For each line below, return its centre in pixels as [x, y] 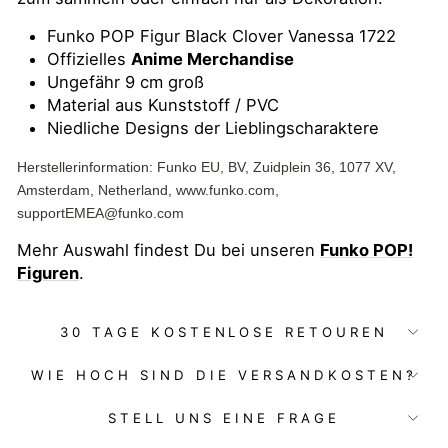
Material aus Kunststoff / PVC [163, 105]
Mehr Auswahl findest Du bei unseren [168, 250]
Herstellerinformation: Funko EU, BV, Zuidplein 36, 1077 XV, [206, 167]
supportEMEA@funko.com [100, 213]
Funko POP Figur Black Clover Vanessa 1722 [221, 36]
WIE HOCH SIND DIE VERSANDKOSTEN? [224, 375]
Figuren [48, 273]
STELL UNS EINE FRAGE [224, 418]
